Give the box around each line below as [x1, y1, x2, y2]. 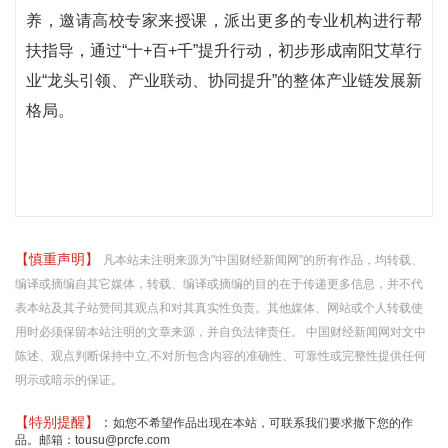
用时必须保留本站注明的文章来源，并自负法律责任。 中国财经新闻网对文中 [15, 325, 426, 339]
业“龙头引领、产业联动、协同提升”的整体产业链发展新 [26, 72, 422, 89]
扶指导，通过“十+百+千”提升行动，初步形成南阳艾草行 [26, 42, 422, 59]
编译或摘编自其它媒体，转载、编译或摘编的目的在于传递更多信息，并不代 [15, 277, 423, 291]
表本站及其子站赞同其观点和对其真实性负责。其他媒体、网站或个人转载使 [15, 301, 423, 315]
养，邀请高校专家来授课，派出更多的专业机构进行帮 [26, 12, 422, 29]
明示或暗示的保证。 [15, 373, 123, 387]
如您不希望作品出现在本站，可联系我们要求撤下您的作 [113, 416, 413, 430]
